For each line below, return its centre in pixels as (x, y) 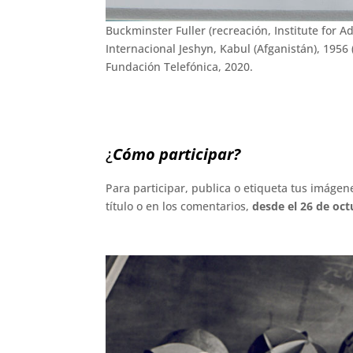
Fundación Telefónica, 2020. (180, 67)
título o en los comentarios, (179, 206)
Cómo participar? (177, 154)
